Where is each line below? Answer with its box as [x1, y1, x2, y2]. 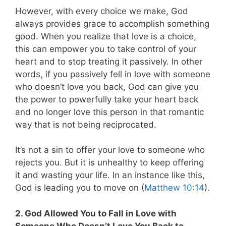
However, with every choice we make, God [15, 6, 188, 16]
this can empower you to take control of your [15, 43, 196, 54]
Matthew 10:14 [144, 183, 204, 193]
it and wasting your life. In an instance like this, [15, 170, 205, 181]
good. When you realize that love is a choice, [15, 31, 196, 41]
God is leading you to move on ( [15, 183, 144, 193]
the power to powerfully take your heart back [15, 94, 198, 104]
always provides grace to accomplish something [15, 18, 209, 29]
